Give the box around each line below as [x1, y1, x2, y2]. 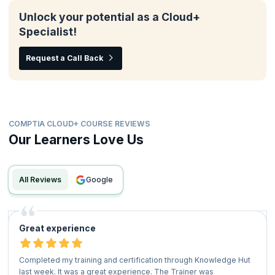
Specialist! [18, 25, 77, 39]
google [91, 175, 113, 185]
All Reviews [24, 175, 61, 185]
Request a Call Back [25, 53, 103, 63]
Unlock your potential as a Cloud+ [18, 10, 200, 24]
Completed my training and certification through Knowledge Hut [18, 255, 250, 265]
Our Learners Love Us [9, 131, 144, 147]
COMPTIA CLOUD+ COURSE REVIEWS [9, 118, 150, 128]
